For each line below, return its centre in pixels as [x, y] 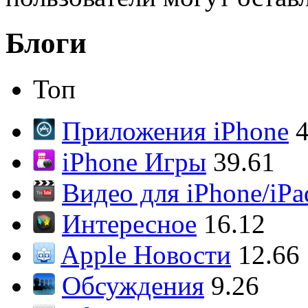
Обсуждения [133, 286]
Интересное [129, 224]
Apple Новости [146, 255]
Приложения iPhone [175, 131]
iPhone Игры [134, 162]
